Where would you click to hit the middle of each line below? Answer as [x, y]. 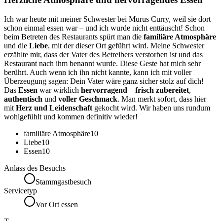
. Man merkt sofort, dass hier [162, 99]
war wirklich [59, 90]
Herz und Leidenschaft [54, 108]
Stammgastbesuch [63, 182]
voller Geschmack [88, 99]
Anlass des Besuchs [35, 168]
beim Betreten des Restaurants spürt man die [74, 37]
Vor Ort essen [57, 205]
